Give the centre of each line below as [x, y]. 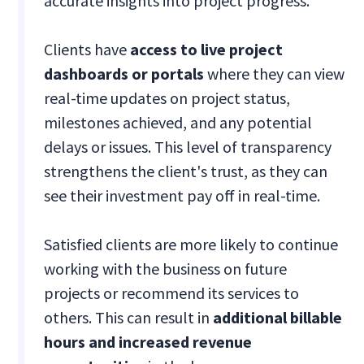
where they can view [275, 74]
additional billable [278, 318]
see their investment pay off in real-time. [182, 196]
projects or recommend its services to [172, 293]
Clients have [87, 50]
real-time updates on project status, [167, 98]
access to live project [207, 50]
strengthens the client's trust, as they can [186, 171]
